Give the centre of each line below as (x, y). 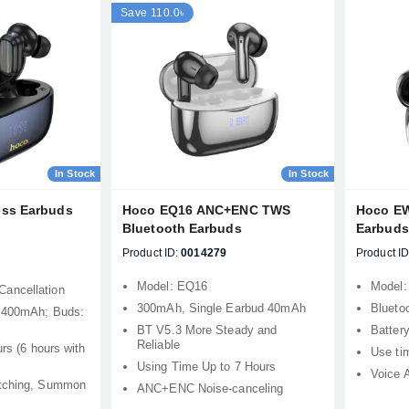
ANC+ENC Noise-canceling (210, 388)
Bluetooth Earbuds (182, 228)
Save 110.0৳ (153, 13)
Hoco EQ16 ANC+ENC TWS (207, 210)
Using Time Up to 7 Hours (207, 367)
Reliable (158, 345)
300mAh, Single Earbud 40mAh (221, 308)
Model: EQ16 (173, 286)
